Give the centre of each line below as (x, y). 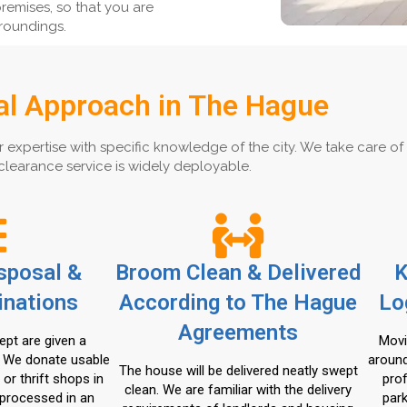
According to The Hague (238, 303)
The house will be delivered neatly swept (238, 371)
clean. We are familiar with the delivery (238, 390)
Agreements (238, 333)
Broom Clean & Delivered (238, 273)
